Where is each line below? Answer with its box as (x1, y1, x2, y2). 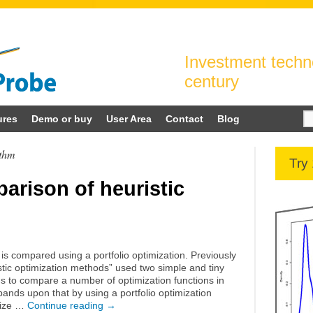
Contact (166, 113, 203, 124)
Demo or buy (31, 113, 92, 124)
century (184, 72, 239, 91)
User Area (106, 113, 152, 124)
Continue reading (27, 300, 106, 311)
